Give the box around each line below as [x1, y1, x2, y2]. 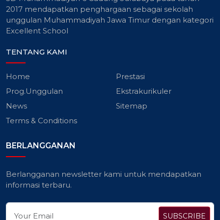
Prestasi [116, 71, 145, 81]
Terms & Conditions [6, 115, 77, 125]
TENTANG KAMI [6, 47, 67, 56]
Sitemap [116, 101, 147, 110]
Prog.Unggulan [6, 86, 63, 96]
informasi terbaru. [6, 180, 72, 190]
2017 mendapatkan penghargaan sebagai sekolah [6, 4, 193, 14]
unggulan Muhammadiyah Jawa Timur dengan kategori [6, 15, 214, 25]
